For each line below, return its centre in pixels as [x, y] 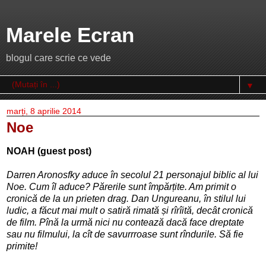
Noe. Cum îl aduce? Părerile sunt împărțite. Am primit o [121, 186]
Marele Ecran [70, 35]
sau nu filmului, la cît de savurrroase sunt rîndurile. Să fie [125, 234]
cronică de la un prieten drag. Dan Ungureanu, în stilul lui [126, 198]
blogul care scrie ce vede [58, 58]
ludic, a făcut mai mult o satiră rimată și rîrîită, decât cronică [130, 210]
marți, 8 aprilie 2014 [44, 111]
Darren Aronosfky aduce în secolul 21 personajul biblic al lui [132, 175]
